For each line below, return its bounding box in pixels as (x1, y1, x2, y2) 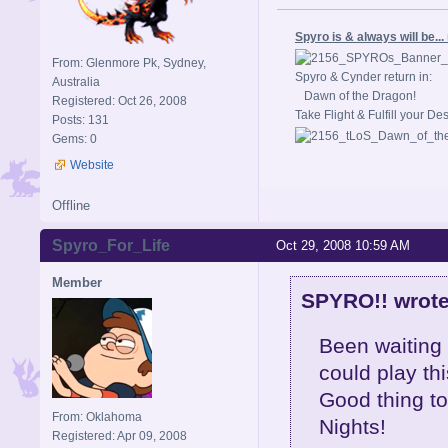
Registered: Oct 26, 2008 (52, 94, 187, 109)
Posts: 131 (52, 113, 109, 128)
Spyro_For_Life (52, 237, 170, 255)
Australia (52, 75, 100, 90)
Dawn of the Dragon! (295, 89, 416, 104)
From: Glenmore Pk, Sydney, (52, 56, 206, 71)
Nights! (318, 414, 386, 438)
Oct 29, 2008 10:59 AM (276, 238, 410, 254)
